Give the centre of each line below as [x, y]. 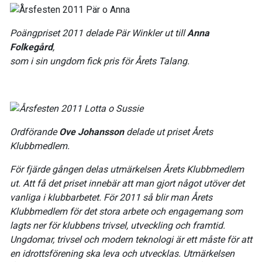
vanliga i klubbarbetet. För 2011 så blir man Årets [111, 197]
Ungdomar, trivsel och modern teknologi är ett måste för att [131, 239]
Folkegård [31, 47]
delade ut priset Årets [168, 132]
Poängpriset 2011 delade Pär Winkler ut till [99, 33]
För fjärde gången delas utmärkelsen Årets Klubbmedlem [127, 169]
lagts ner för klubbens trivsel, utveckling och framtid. [118, 225]
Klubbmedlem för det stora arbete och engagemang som [126, 211]
